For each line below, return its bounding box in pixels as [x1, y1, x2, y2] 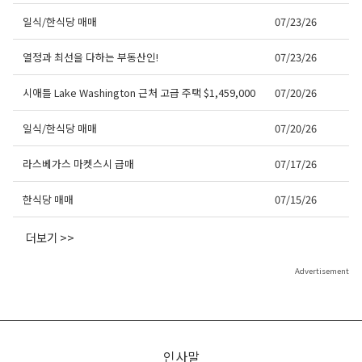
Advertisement [295, 265, 349, 277]
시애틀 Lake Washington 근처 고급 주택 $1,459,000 [23, 85, 255, 101]
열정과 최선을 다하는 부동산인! [23, 49, 158, 65]
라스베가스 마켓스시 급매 [23, 156, 134, 172]
